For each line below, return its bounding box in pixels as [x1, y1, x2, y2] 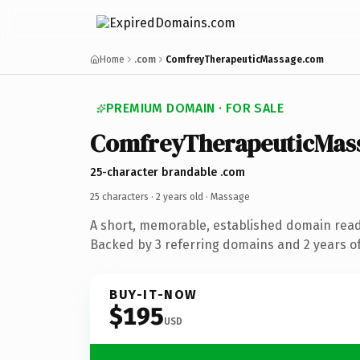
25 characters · [90, 190, 156, 202]
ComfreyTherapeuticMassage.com [166, 54, 324, 65]
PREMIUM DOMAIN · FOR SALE [106, 100, 284, 116]
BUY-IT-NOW [109, 286, 198, 302]
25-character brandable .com [90, 165, 245, 179]
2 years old [156, 190, 203, 202]
